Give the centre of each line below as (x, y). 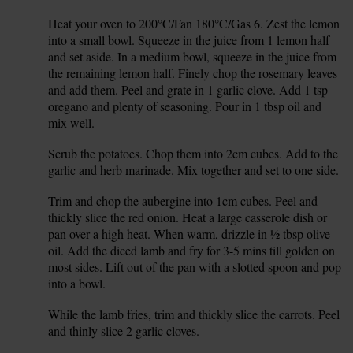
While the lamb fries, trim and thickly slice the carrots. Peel (194, 314)
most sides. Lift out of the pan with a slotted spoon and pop (195, 267)
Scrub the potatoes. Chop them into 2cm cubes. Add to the (193, 153)
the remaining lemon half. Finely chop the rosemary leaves (193, 73)
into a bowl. (77, 283)
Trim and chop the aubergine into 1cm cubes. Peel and (183, 201)
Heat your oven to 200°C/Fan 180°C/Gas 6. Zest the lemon (194, 23)
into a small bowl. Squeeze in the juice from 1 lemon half (189, 40)
